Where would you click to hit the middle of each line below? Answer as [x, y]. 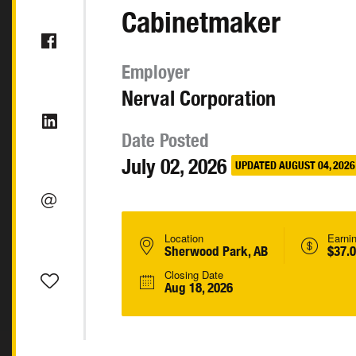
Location [184, 238]
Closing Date [194, 275]
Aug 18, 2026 [199, 288]
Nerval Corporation [199, 98]
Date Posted [165, 140]
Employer [156, 72]
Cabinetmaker [201, 22]
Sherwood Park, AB [216, 251]
